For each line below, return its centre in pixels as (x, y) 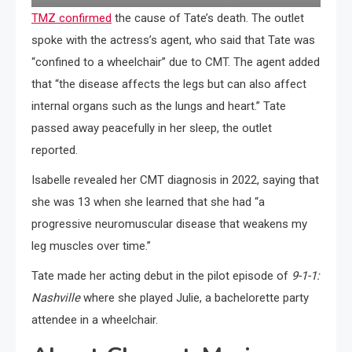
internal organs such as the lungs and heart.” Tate (159, 106)
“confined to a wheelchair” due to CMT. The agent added (176, 62)
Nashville (56, 298)
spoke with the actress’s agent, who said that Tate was (173, 40)
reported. (55, 150)
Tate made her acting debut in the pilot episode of (161, 276)
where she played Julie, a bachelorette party (194, 298)
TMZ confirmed (71, 18)
